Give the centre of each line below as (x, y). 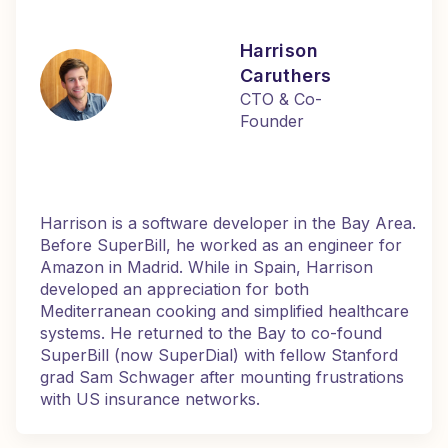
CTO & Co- (281, 99)
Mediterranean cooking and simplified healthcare (224, 311)
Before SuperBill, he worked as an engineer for (221, 245)
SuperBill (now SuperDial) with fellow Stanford (219, 355)
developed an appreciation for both (174, 289)
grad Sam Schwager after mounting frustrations (222, 377)
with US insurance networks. (150, 399)
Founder (272, 121)
